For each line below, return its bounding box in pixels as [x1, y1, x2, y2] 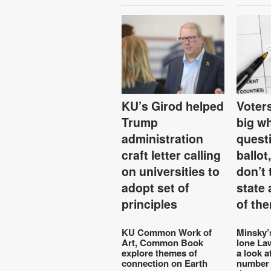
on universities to [122, 162, 220, 180]
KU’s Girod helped [122, 97, 224, 114]
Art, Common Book [122, 235, 204, 249]
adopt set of [122, 178, 190, 196]
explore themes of [122, 246, 198, 260]
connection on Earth [122, 256, 208, 270]
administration [122, 129, 204, 147]
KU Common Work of [122, 225, 212, 239]
